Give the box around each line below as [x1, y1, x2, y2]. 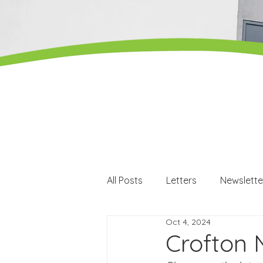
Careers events [188, 221, 254, 233]
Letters [166, 174, 197, 186]
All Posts [107, 174, 143, 186]
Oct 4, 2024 [166, 217, 211, 227]
